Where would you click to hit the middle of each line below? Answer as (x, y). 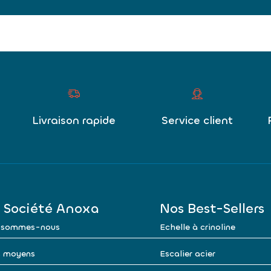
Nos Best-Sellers (212, 208)
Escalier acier (188, 254)
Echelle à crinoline (198, 227)
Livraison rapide (74, 120)
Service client (197, 120)
